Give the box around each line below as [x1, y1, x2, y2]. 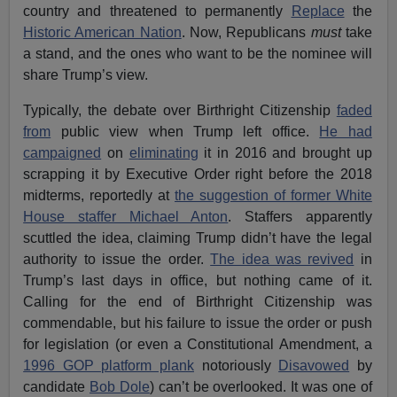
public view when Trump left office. [51, 123, 320, 139]
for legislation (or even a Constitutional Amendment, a [23, 336, 372, 352]
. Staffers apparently [228, 208, 372, 224]
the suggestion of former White [175, 187, 372, 203]
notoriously [194, 357, 279, 373]
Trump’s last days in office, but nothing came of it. [23, 272, 372, 288]
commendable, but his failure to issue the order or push [23, 315, 372, 331]
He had [319, 123, 372, 139]
